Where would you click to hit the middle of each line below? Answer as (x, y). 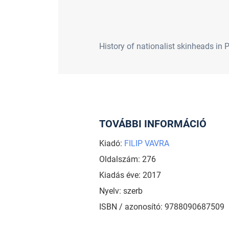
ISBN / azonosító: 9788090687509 (162, 207)
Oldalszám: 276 (127, 159)
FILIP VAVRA (146, 143)
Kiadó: (111, 143)
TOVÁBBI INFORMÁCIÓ (153, 123)
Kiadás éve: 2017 (130, 175)
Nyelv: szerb (121, 191)
